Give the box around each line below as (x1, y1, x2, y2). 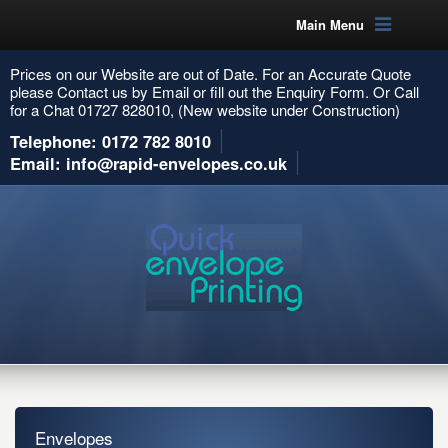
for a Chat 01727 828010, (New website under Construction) (10, 99, 400, 120)
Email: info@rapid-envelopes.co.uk (10, 151, 287, 175)
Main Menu (295, 15, 364, 34)
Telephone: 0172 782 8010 (10, 129, 211, 153)
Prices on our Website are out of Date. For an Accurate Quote (10, 63, 411, 84)
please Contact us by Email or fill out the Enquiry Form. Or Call (10, 81, 419, 102)
